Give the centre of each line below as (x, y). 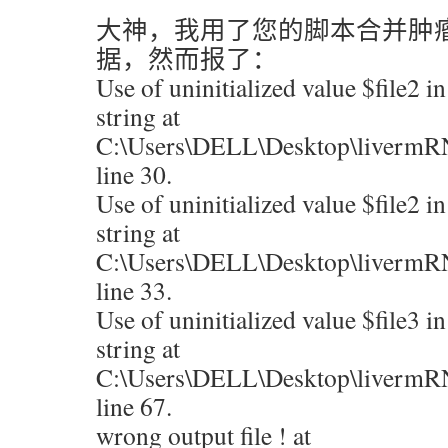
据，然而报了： (187, 58)
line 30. (134, 174)
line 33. (134, 290)
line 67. (134, 406)
